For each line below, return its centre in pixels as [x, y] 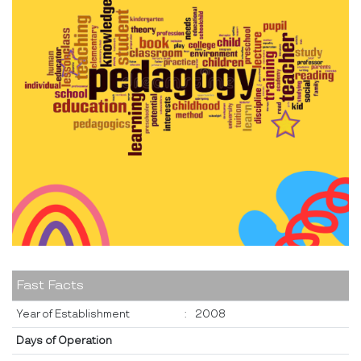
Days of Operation [64, 340]
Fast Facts [50, 285]
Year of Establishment [73, 314]
